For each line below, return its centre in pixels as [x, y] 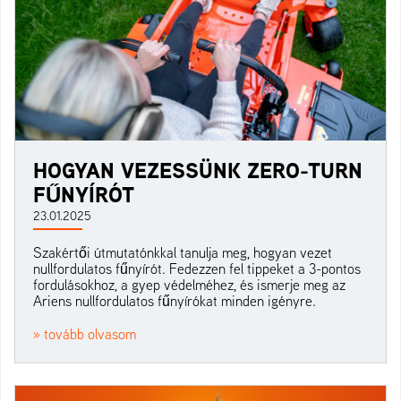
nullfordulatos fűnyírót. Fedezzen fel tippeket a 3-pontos [197, 268]
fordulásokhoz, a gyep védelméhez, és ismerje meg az [189, 284]
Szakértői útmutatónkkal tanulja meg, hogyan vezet [183, 252]
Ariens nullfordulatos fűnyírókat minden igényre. [175, 300]
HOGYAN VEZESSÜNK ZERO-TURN [198, 170]
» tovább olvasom [85, 333]
